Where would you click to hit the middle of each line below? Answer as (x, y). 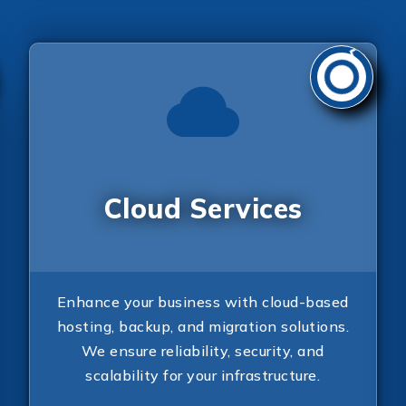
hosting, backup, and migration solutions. (203, 326)
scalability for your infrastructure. (203, 375)
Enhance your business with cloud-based (203, 301)
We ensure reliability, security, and (203, 350)
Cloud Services (203, 209)
